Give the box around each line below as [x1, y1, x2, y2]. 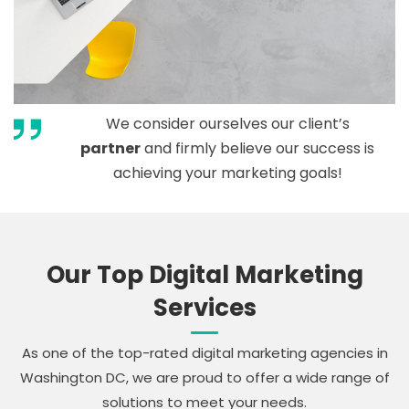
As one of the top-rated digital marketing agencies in [21, 343, 388, 363]
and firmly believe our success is [141, 138, 374, 160]
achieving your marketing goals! [112, 163, 342, 184]
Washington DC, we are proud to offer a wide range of [19, 368, 390, 388]
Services [152, 291, 257, 325]
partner [80, 138, 141, 160]
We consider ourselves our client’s [105, 113, 350, 135]
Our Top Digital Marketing [46, 258, 363, 292]
